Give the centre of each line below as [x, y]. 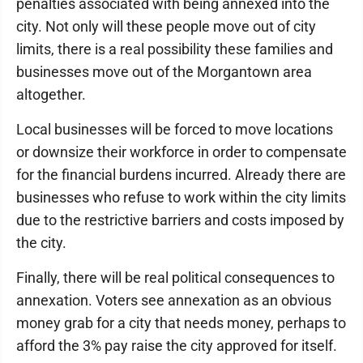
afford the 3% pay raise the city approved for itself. [177, 346]
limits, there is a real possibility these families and [175, 49]
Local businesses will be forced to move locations [175, 129]
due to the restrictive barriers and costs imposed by [180, 220]
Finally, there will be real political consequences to [175, 278]
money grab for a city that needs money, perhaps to [181, 323]
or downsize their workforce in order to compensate [181, 152]
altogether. [51, 94]
